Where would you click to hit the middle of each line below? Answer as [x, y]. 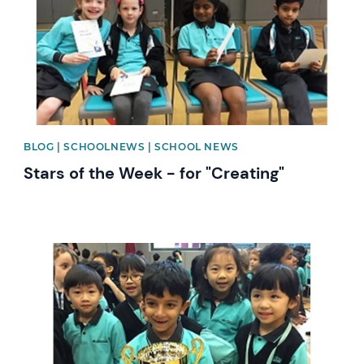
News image [59, 250]
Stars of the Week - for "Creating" [154, 173]
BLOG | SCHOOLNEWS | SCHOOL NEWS [131, 147]
